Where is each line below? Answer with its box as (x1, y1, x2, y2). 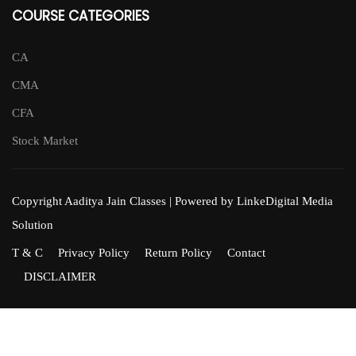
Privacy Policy (58, 246, 130, 260)
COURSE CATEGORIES (12, 6, 149, 26)
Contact (227, 246, 265, 260)
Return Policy (145, 246, 212, 260)
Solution (12, 219, 53, 232)
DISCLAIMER (24, 270, 96, 284)
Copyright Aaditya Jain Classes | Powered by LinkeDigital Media (12, 195, 333, 208)
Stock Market (12, 134, 78, 148)
